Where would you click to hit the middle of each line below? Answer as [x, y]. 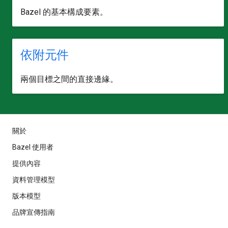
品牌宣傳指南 [34, 212]
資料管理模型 [34, 180]
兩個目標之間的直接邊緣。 [69, 79]
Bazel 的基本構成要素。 [64, 12]
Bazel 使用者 [33, 147]
